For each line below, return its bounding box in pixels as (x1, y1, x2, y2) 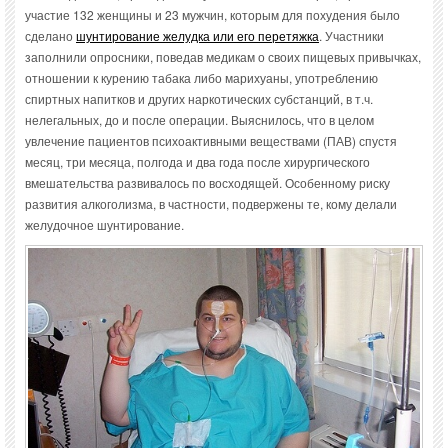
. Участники (319, 27, 384, 45)
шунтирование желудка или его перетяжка (76, 27, 319, 45)
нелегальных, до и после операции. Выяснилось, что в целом (25, 111, 374, 129)
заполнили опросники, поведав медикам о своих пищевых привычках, (25, 48, 421, 66)
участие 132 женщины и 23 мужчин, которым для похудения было (25, 6, 400, 24)
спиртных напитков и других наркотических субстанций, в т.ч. (25, 90, 373, 108)
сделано (25, 27, 76, 45)
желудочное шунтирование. (25, 216, 184, 234)
